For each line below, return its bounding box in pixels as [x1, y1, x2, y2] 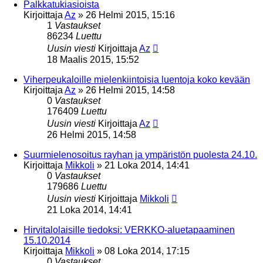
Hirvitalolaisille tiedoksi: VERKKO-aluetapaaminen [23, 224, 235, 235]
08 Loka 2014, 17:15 [104, 245, 190, 256]
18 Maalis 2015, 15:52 [47, 54, 139, 65]
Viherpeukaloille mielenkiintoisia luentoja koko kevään [23, 74, 250, 85]
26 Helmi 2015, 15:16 [86, 9, 175, 20]
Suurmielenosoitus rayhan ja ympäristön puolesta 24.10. [23, 149, 257, 160]
